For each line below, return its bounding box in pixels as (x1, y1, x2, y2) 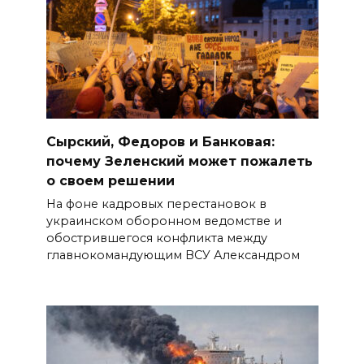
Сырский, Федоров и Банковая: (45, 133, 275, 149)
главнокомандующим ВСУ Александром (45, 247, 300, 262)
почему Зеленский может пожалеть (45, 153, 313, 169)
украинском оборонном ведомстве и (45, 213, 282, 228)
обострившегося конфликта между (45, 230, 267, 245)
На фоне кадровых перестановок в (45, 196, 266, 211)
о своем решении (45, 172, 175, 188)
